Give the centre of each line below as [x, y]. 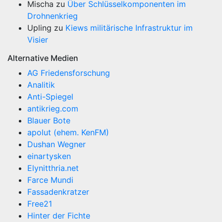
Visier [38, 40]
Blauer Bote [49, 121]
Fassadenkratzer [58, 192]
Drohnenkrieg [53, 16]
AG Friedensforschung [69, 73]
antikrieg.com [53, 109]
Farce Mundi [50, 180]
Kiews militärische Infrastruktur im [129, 28]
